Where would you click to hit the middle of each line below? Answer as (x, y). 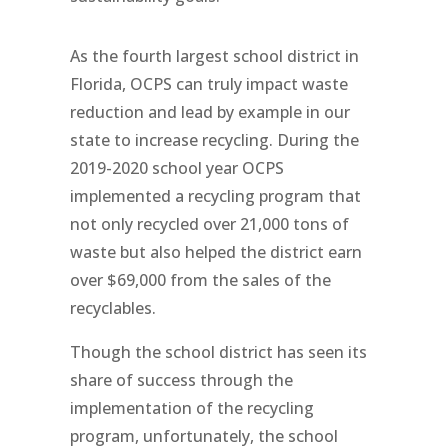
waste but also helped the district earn (215, 252)
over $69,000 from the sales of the (200, 280)
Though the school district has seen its (218, 352)
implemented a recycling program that (215, 196)
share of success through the (181, 380)
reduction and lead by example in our (209, 112)
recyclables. (112, 308)
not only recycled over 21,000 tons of (209, 224)
